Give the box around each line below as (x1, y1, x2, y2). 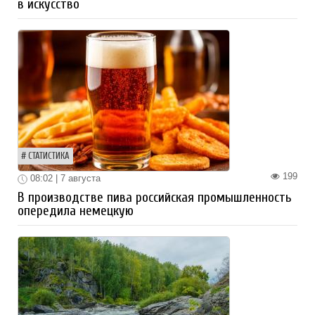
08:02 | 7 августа (27, 173, 101, 184)
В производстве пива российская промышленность (18, 190, 292, 206)
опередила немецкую (18, 203, 134, 219)
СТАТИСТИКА (28, 151, 70, 162)
